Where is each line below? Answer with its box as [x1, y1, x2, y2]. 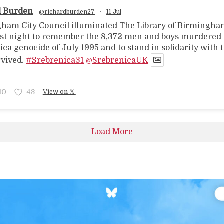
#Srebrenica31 [26, 56, 84, 65]
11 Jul [106, 8, 121, 15]
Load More [91, 127, 133, 136]
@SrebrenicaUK [86, 56, 148, 65]
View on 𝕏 [42, 87, 74, 95]
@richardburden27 [39, 8, 95, 15]
